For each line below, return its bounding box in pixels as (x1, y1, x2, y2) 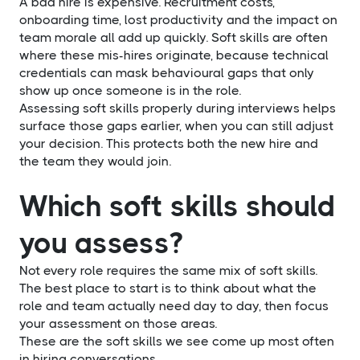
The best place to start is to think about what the (19, 280, 317, 296)
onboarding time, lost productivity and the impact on (19, 11, 337, 27)
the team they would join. (19, 153, 171, 169)
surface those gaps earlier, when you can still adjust (19, 117, 333, 133)
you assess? (19, 226, 182, 260)
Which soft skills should (19, 189, 335, 223)
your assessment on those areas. (19, 315, 217, 331)
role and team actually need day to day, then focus (19, 297, 329, 313)
